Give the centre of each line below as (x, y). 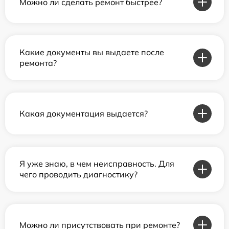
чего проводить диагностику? (78, 175)
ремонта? (38, 63)
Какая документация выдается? (84, 113)
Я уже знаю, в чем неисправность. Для (97, 164)
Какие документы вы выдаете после (92, 52)
